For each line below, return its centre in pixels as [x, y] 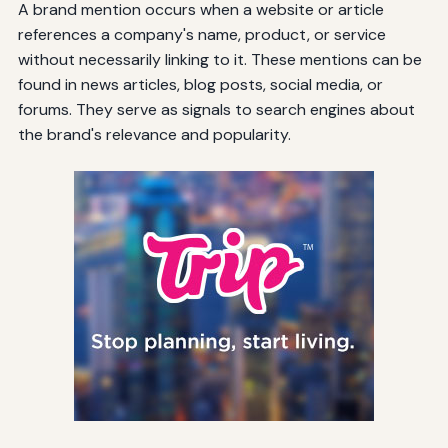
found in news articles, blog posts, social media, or [200, 84]
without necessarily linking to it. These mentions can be [219, 59]
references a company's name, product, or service [201, 34]
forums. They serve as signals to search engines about [216, 109]
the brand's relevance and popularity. [154, 134]
